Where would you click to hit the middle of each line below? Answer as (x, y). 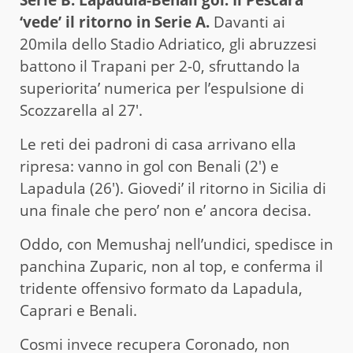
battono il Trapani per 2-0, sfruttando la (160, 66)
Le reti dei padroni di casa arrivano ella (158, 144)
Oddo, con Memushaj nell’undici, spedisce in (176, 244)
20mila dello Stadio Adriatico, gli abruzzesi (168, 44)
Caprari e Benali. (78, 310)
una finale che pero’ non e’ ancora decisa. (165, 210)
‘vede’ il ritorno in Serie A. (115, 22)
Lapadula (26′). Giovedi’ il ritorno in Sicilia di (173, 188)
